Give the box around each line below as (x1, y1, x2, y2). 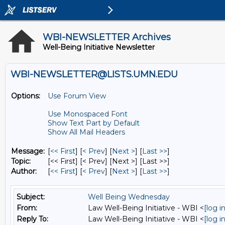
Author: (11, 167, 37, 176)
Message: (11, 147, 45, 156)
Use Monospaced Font (48, 109, 128, 119)
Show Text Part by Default (48, 119, 140, 128)
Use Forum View (48, 91, 106, 100)
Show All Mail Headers (48, 128, 125, 137)
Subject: (17, 192, 45, 201)
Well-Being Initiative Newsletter (43, 43, 155, 52)
